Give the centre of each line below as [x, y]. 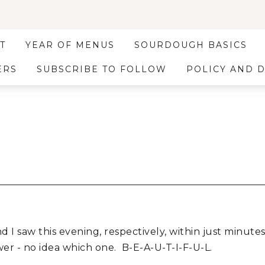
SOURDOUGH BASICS [191, 45]
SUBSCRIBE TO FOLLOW [101, 69]
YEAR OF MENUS [70, 45]
